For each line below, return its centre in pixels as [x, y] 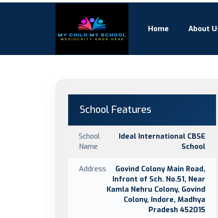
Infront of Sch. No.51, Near [159, 179]
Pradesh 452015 [177, 210]
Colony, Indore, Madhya [164, 200]
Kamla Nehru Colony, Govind [156, 189]
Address [92, 169]
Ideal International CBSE [162, 136]
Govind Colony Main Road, [160, 169]
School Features [116, 110]
